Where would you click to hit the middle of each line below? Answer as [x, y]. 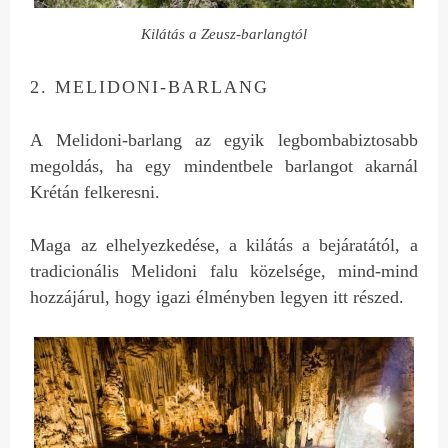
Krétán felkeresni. [95, 191]
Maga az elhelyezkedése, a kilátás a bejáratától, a [224, 244]
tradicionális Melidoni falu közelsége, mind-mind [224, 270]
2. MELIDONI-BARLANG [150, 86]
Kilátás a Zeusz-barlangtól [224, 34]
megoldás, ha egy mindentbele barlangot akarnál [224, 165]
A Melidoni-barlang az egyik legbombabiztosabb [224, 139]
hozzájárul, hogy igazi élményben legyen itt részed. [217, 296]
